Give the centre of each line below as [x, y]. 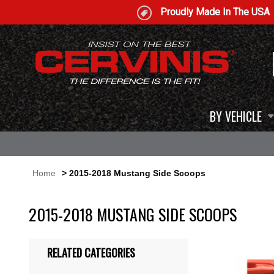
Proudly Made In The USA [215, 12]
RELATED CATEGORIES [91, 253]
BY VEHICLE [236, 116]
